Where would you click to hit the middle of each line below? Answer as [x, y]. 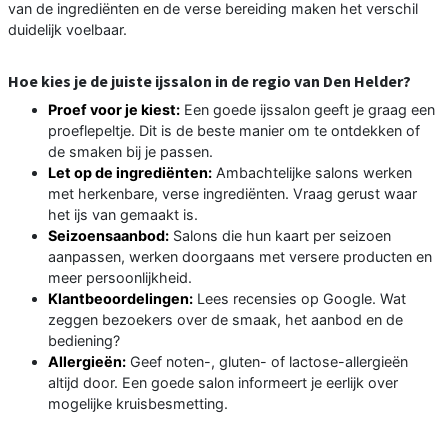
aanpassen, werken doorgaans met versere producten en [240, 256]
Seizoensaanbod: [108, 235]
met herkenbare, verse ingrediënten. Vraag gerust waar [232, 193]
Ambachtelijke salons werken [312, 172]
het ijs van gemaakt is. [123, 214]
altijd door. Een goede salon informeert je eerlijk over [223, 382]
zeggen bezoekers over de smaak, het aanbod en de [225, 319]
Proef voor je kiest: [114, 109]
